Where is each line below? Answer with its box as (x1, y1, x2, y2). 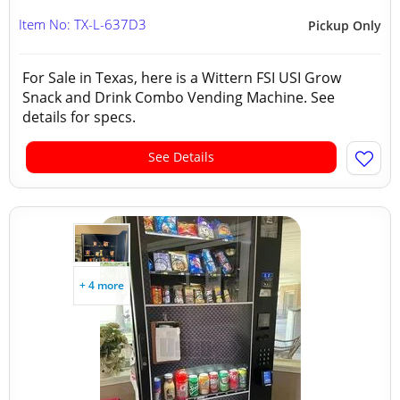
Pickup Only (308, 17, 381, 34)
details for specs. (22, 107, 143, 127)
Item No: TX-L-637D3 (19, 15, 146, 33)
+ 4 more (79, 278, 124, 293)
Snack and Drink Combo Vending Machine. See (22, 87, 335, 107)
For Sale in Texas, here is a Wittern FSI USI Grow (22, 68, 341, 87)
